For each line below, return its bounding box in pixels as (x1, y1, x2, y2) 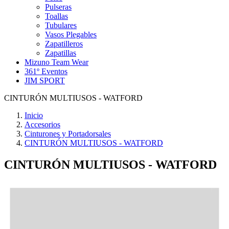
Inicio (25, 111, 43, 120)
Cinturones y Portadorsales (25, 129, 111, 138)
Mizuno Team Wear (25, 58, 88, 66)
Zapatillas (45, 49, 76, 57)
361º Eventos (25, 67, 67, 76)
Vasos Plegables (45, 30, 97, 39)
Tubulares (45, 21, 77, 30)
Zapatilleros (45, 39, 83, 48)
